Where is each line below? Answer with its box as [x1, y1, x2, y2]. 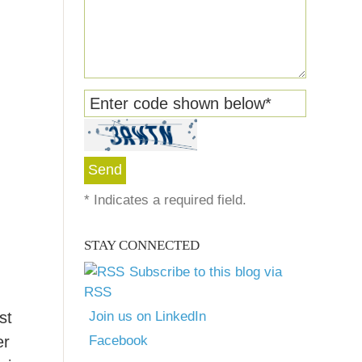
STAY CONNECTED [84, 238, 200, 253]
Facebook [89, 333, 148, 348]
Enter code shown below [90, 95, 265, 112]
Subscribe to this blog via [129, 264, 282, 280]
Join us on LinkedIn [89, 309, 206, 324]
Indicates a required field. [90, 192, 246, 208]
